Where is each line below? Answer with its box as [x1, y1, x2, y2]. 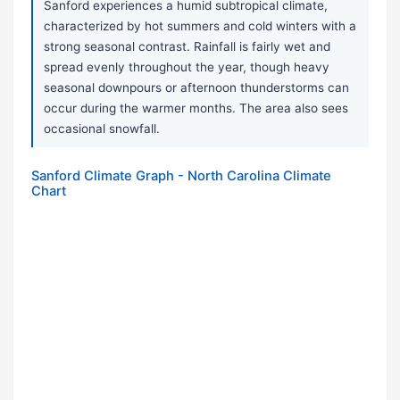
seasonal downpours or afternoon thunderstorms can [44, 80, 349, 96]
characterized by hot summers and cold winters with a [44, 19, 356, 34]
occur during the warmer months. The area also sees [44, 101, 348, 116]
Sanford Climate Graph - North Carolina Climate [31, 168, 331, 185]
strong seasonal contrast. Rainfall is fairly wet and [44, 39, 330, 54]
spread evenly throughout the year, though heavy [44, 60, 329, 75]
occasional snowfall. [44, 121, 160, 137]
